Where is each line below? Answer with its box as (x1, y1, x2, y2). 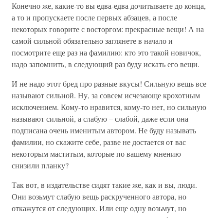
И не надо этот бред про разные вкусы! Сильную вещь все (12, 78, 206, 89)
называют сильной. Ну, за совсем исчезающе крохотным (12, 90, 200, 100)
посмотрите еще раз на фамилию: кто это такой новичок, (12, 47, 201, 57)
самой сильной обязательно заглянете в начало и (12, 36, 173, 46)
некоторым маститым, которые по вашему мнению (12, 148, 181, 159)
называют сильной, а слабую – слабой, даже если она (12, 113, 188, 124)
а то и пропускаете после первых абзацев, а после (12, 12, 177, 22)
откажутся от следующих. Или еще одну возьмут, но (12, 203, 186, 213)
